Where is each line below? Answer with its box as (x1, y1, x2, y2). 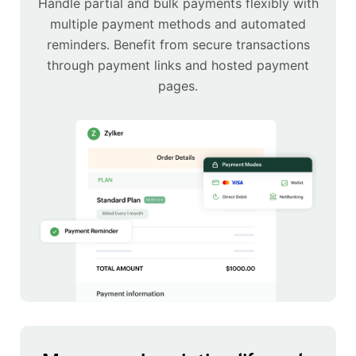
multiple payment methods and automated (50, 16, 306, 33)
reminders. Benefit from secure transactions (46, 37, 310, 53)
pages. (158, 78, 198, 95)
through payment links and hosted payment (47, 57, 309, 74)
